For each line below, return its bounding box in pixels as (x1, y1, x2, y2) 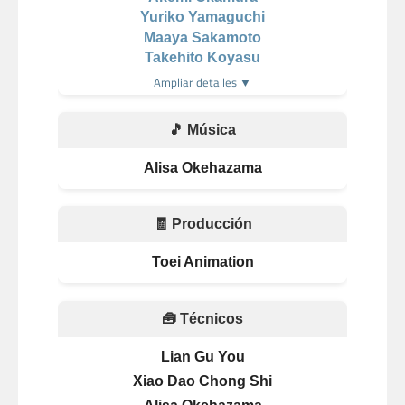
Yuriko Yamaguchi (140, 9, 265, 25)
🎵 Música (169, 121, 236, 137)
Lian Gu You (160, 348, 245, 364)
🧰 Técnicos (162, 310, 243, 326)
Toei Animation (151, 254, 254, 270)
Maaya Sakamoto (144, 29, 261, 45)
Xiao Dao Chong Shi (133, 372, 272, 389)
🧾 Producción (153, 216, 252, 232)
